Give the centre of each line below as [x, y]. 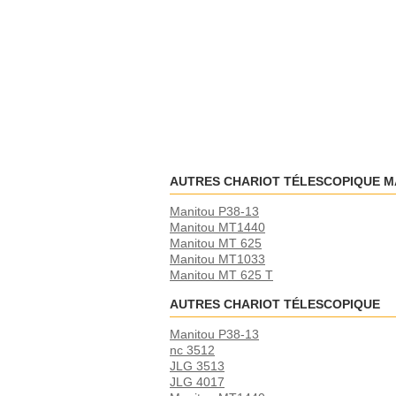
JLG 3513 [197, 366]
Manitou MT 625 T [221, 275]
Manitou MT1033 [217, 259]
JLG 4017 [197, 382]
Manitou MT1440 [217, 227]
